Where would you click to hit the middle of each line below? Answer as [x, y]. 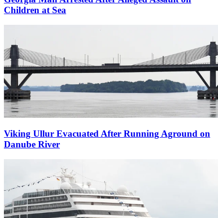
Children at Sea [35, 10]
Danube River [32, 145]
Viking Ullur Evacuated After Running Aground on [107, 134]
